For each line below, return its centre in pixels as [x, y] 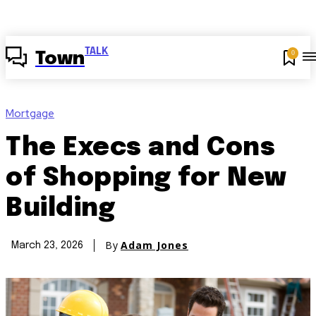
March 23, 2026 [47, 246]
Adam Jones [154, 245]
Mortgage [30, 114]
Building [60, 209]
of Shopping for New [146, 179]
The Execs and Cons [140, 148]
